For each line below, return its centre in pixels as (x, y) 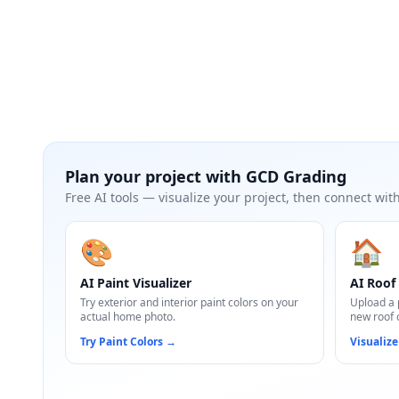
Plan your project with (155, 176)
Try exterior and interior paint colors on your (189, 302)
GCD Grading (296, 176)
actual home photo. (128, 317)
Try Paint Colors (122, 342)
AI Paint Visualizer (136, 283)
